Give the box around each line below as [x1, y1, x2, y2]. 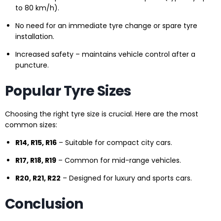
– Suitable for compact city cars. [57, 138, 172, 148]
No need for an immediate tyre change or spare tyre [15, 21, 197, 31]
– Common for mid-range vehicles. [56, 155, 181, 166]
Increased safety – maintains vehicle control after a [15, 49, 195, 60]
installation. [15, 32, 54, 42]
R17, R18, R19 [15, 155, 56, 166]
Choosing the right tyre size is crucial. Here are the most [5, 109, 198, 119]
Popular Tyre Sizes [5, 81, 131, 101]
